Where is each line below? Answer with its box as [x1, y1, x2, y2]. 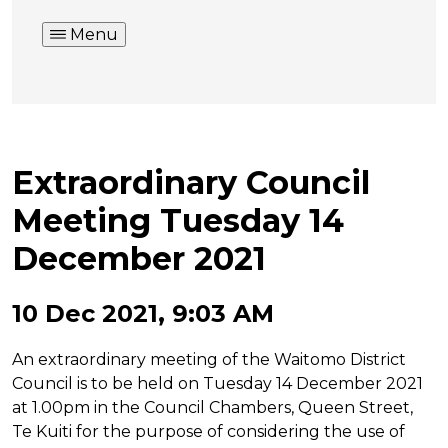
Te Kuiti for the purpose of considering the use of [12, 421, 405, 441]
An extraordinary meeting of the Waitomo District [12, 349, 406, 369]
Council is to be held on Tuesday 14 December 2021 [12, 373, 423, 393]
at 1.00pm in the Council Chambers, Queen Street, [12, 397, 413, 417]
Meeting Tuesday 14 [12, 201, 344, 241]
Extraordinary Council [12, 163, 370, 203]
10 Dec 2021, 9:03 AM [12, 298, 274, 328]
